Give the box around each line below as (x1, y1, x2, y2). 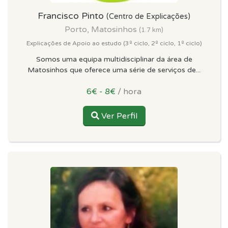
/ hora (116, 87, 141, 97)
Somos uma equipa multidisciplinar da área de (36, 55, 192, 64)
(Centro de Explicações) (106, 12, 190, 21)
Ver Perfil (99, 111, 137, 121)
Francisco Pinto (38, 10, 106, 21)
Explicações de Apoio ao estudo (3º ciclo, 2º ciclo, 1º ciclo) (26, 40, 202, 47)
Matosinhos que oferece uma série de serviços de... (27, 66, 201, 74)
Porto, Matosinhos (65, 24, 139, 35)
